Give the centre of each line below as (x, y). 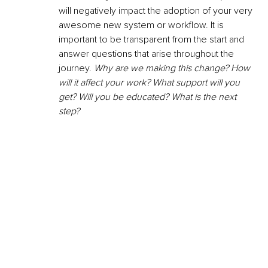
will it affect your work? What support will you (150, 82)
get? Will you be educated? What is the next (149, 97)
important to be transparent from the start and (153, 39)
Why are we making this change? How (173, 68)
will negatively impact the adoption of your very (157, 10)
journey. (76, 68)
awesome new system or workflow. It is (142, 25)
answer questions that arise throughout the (147, 54)
